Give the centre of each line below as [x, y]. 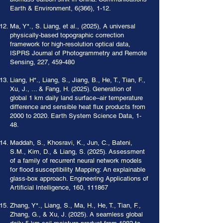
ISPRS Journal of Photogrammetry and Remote [78, 53]
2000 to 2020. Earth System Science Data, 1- [76, 116]
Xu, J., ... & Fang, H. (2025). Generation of [71, 89]
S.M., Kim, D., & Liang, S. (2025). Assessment [77, 152]
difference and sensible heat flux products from [78, 107]
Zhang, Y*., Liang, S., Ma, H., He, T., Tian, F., [75, 205]
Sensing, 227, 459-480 [42, 62]
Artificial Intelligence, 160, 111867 [59, 187]
